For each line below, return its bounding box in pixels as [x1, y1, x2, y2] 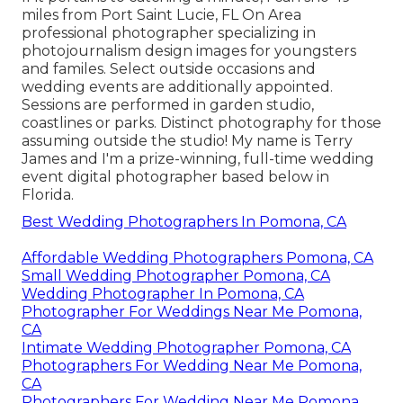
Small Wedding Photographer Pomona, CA [22, 266, 330, 284]
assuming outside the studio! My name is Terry [22, 131, 353, 149]
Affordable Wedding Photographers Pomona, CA [22, 248, 373, 266]
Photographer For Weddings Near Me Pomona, [22, 302, 362, 320]
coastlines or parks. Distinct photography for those [22, 113, 381, 131]
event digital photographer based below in [22, 167, 329, 185]
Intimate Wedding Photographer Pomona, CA [22, 338, 351, 356]
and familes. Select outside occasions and [22, 59, 316, 77]
